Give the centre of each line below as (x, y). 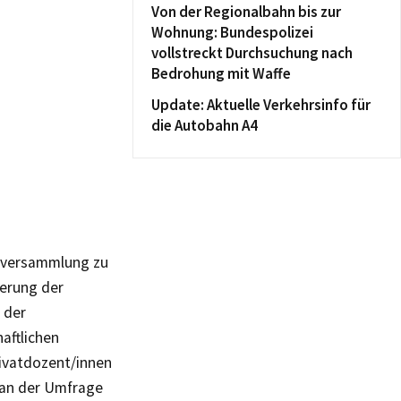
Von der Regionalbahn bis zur (246, 12)
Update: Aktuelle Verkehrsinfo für (261, 105)
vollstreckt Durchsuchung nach (252, 53)
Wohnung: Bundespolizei (232, 32)
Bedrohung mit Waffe (221, 73)
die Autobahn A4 (205, 125)
